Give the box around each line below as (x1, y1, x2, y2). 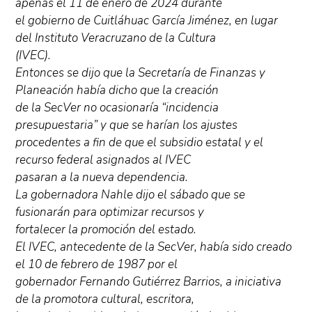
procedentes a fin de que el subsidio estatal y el (15, 134, 264, 151)
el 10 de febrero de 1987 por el (15, 256, 178, 273)
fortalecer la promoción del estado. (15, 221, 197, 238)
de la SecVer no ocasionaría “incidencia (15, 100, 219, 116)
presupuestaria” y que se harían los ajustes (15, 117, 238, 134)
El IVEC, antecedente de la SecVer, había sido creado (15, 239, 292, 256)
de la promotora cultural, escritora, (15, 291, 195, 308)
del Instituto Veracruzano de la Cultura (15, 30, 217, 47)
